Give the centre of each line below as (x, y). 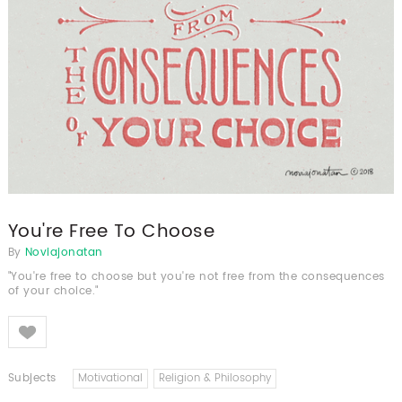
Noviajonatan (64, 252)
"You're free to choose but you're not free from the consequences (196, 276)
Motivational (111, 378)
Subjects (32, 378)
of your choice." (53, 291)
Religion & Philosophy (215, 378)
